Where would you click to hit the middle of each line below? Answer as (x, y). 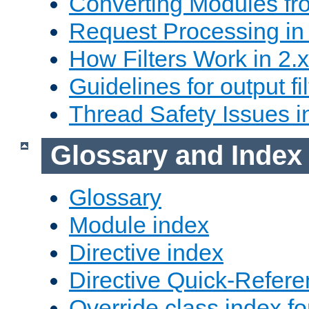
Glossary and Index (176, 156)
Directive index (146, 252)
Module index (139, 225)
